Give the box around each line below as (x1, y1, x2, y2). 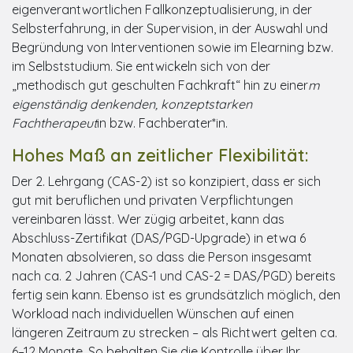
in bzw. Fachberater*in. (97, 114, 228, 131)
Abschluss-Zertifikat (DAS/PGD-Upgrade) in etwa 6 (12, 229, 306, 246)
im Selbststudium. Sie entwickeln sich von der (12, 58, 270, 74)
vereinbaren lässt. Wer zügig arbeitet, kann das (12, 210, 284, 227)
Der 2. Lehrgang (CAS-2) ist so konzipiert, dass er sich (12, 173, 321, 189)
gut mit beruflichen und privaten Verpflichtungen (12, 191, 293, 208)
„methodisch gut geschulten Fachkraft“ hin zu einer (12, 76, 308, 93)
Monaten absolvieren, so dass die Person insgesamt (12, 248, 312, 265)
